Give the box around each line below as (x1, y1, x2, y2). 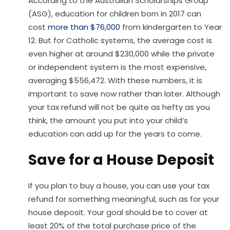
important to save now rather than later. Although (28, 88, 220, 100)
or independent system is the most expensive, (28, 62, 206, 73)
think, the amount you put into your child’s (28, 115, 188, 126)
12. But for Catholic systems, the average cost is (28, 35, 212, 46)
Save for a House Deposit (28, 150, 214, 170)
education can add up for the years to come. (28, 128, 202, 140)
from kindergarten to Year (120, 22, 222, 33)
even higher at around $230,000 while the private (28, 48, 215, 60)
